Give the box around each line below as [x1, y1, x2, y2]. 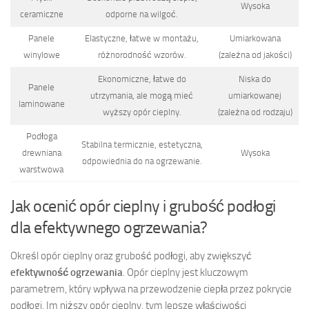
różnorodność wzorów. [97, 49, 186, 60]
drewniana [21, 147, 61, 158]
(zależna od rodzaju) [217, 106, 292, 117]
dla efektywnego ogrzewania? [10, 217, 208, 238]
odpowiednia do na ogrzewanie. [81, 155, 202, 166]
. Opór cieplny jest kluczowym [123, 266, 248, 279]
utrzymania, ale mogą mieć [90, 90, 193, 101]
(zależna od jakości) [218, 49, 292, 60]
